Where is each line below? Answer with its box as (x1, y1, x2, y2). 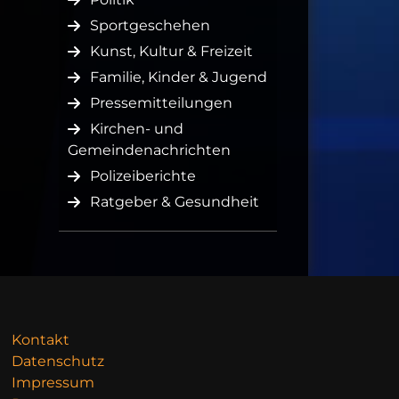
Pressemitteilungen (90, 94, 232, 112)
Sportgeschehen (90, 17, 210, 35)
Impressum (12, 374, 94, 392)
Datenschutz (12, 353, 104, 370)
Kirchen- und (90, 120, 183, 138)
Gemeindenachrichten (68, 142, 231, 159)
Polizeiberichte (90, 167, 196, 185)
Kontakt (12, 331, 69, 349)
